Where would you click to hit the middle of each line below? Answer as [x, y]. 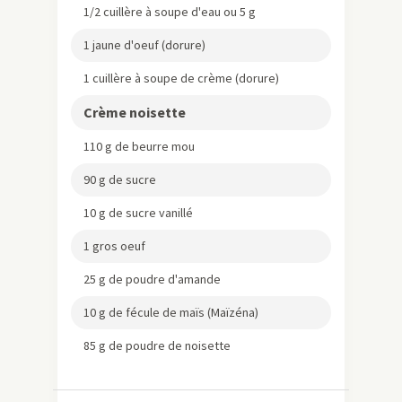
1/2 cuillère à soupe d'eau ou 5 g [170, 11]
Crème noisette [135, 112]
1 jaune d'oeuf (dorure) [144, 44]
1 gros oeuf [114, 245]
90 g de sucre [120, 179]
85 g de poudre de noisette [157, 345]
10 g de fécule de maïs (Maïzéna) [171, 312]
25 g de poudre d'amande [152, 279]
